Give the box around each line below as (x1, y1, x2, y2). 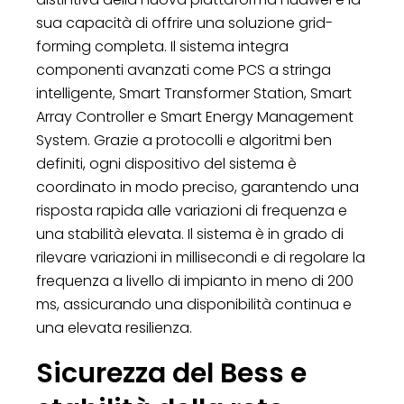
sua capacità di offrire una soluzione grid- (36, 12, 333, 33)
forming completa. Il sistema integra (36, 35, 289, 57)
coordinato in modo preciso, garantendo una (36, 176, 359, 197)
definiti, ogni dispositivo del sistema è (36, 152, 297, 174)
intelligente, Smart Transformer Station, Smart (36, 82, 352, 104)
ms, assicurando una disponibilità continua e (36, 293, 352, 315)
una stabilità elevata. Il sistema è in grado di (36, 223, 344, 244)
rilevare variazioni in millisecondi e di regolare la (36, 246, 365, 268)
